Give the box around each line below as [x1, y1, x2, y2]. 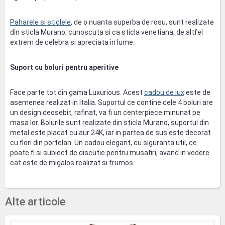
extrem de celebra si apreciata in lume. [10, 38, 135, 46]
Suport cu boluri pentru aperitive [10, 63, 119, 71]
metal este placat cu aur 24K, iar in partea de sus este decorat [10, 129, 211, 137]
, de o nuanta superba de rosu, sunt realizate [71, 18, 214, 26]
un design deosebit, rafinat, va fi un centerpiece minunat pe [10, 108, 200, 117]
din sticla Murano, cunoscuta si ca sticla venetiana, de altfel [10, 28, 203, 36]
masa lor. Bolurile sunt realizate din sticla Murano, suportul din [10, 119, 209, 127]
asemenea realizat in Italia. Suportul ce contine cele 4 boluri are [10, 98, 213, 106]
